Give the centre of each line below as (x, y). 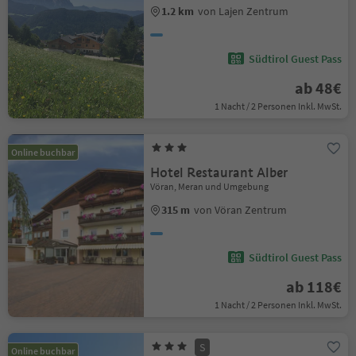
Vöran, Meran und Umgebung (210, 186)
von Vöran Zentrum (241, 210)
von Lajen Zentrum (244, 11)
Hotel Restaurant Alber (219, 173)
